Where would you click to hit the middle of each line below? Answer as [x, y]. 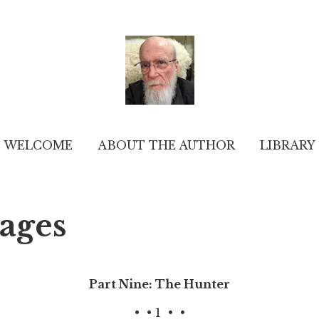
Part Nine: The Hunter [159, 284]
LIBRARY [288, 145]
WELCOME [38, 145]
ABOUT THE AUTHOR [166, 145]
